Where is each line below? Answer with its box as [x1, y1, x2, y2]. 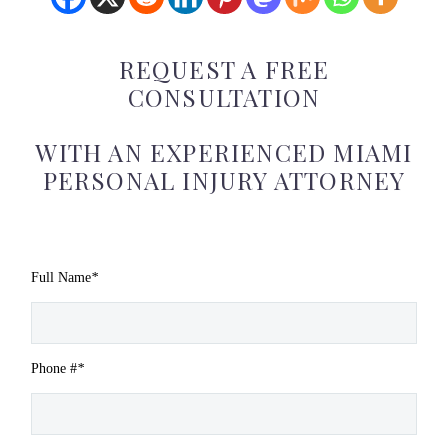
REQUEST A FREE [118, 52, 330, 85]
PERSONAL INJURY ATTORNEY [42, 163, 406, 196]
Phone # [31, 360, 77, 376]
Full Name [31, 269, 91, 285]
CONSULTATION [127, 80, 321, 113]
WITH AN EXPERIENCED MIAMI [35, 135, 413, 168]
